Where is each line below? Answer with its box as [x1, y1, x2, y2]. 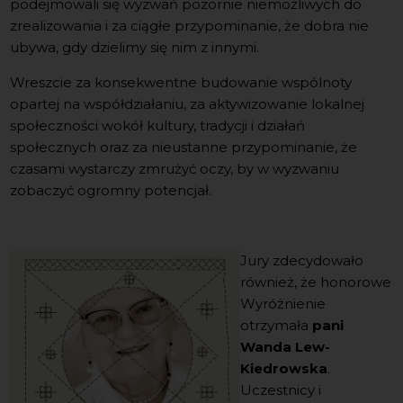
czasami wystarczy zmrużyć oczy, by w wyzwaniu [10, 159, 340, 177]
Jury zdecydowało [240, 251, 364, 269]
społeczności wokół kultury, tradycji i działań [10, 116, 306, 134]
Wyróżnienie [240, 294, 327, 312]
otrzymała [240, 316, 313, 334]
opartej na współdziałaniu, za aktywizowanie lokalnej [10, 94, 365, 112]
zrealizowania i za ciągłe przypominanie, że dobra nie [10, 16, 370, 34]
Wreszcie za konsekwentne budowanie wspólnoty [10, 73, 353, 91]
